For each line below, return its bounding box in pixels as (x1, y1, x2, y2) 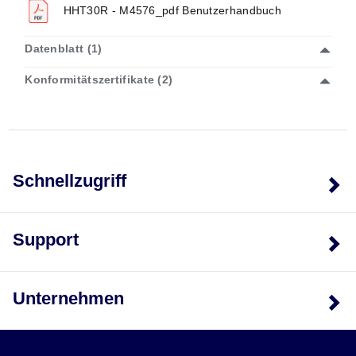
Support (13, 229, 79, 250)
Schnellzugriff (13, 170, 126, 191)
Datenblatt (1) (25, 41, 103, 55)
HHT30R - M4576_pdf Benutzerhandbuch (60, 3, 282, 17)
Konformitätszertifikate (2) (25, 72, 173, 86)
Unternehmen (13, 288, 124, 308)
